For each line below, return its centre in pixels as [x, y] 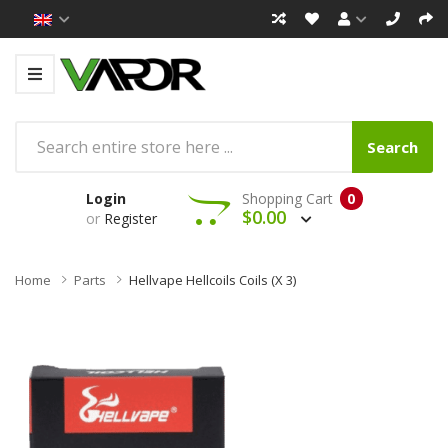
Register [130, 218]
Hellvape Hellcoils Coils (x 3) [212, 279]
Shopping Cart [287, 198]
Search [392, 146]
